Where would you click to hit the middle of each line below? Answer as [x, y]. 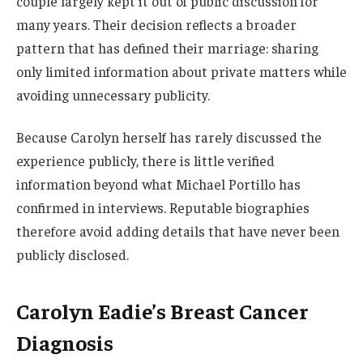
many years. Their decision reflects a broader [156, 25]
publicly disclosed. [73, 254]
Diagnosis [65, 343]
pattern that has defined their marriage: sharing [167, 48]
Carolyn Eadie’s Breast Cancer [162, 311]
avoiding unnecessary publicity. [113, 95]
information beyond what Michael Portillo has [158, 184]
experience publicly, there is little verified [145, 160]
